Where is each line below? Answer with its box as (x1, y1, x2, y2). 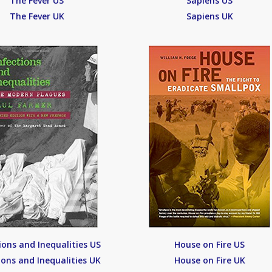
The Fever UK (9, 10, 64, 22)
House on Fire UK (174, 254, 245, 266)
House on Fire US (174, 239, 245, 250)
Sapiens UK (186, 10, 233, 22)
